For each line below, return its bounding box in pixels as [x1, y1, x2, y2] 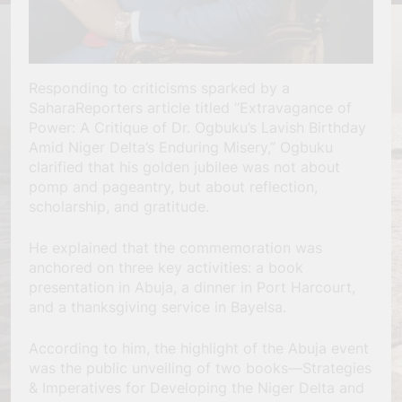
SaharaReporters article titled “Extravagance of [29, 99, 352, 118]
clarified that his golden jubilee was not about [29, 158, 340, 177]
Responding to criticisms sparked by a [29, 79, 290, 98]
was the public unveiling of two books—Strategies [29, 359, 371, 378]
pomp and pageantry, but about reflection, [29, 178, 318, 197]
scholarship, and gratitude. [29, 197, 209, 216]
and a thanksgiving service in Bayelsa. [29, 298, 286, 317]
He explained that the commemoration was [29, 239, 322, 258]
